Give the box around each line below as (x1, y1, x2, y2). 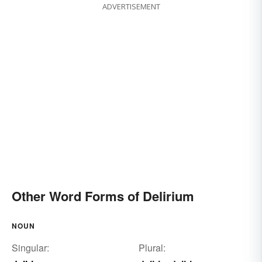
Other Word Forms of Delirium (12, 186, 194, 205)
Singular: (12, 240, 49, 254)
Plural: (138, 240, 166, 254)
